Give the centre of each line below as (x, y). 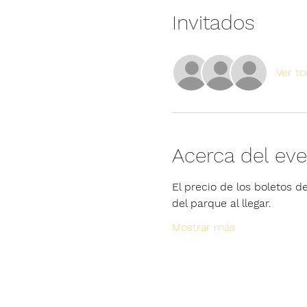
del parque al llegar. (221, 203)
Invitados (213, 22)
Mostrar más (203, 227)
